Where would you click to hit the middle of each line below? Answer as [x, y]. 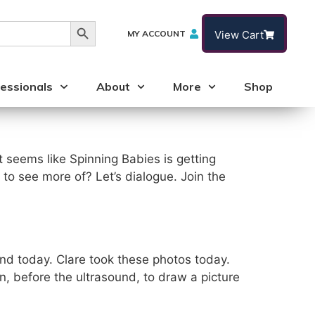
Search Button [106, 20]
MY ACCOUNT [157, 33]
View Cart [239, 35]
